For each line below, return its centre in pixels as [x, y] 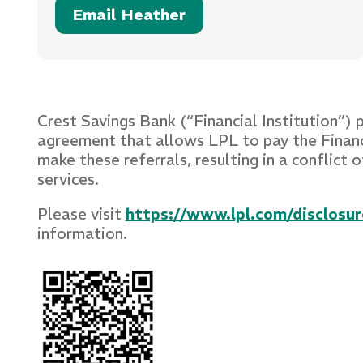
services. [70, 179]
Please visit [81, 214]
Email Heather [129, 15]
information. [82, 234]
